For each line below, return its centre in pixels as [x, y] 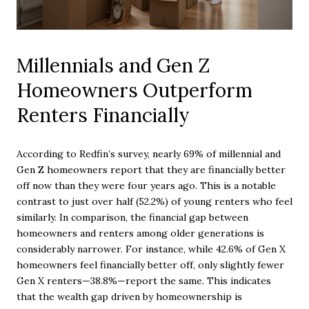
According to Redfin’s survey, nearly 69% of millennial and [149, 153]
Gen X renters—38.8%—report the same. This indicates [144, 280]
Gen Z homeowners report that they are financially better [151, 169]
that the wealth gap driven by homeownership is [129, 296]
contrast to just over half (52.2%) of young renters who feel [154, 201]
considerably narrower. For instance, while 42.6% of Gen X [151, 249]
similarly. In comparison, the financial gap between [132, 217]
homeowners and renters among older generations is [140, 233]
